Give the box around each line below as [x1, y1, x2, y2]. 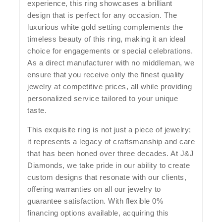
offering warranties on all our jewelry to [27, 185, 161, 193]
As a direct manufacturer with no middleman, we [27, 58, 194, 67]
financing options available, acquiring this [27, 209, 169, 217]
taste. [27, 106, 47, 114]
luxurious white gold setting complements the [27, 23, 183, 31]
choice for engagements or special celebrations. [27, 47, 193, 55]
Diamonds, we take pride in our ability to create [27, 161, 190, 169]
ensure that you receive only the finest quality [27, 70, 184, 79]
